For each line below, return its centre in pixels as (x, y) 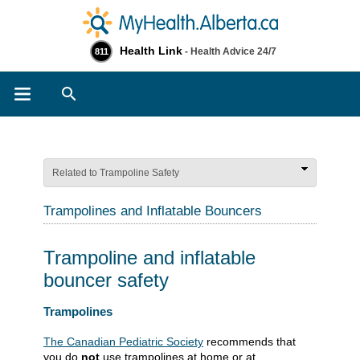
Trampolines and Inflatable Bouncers (153, 211)
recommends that (250, 342)
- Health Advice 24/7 (229, 51)
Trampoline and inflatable (149, 257)
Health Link (151, 51)
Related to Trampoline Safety (116, 173)
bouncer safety (106, 280)
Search (115, 90)
